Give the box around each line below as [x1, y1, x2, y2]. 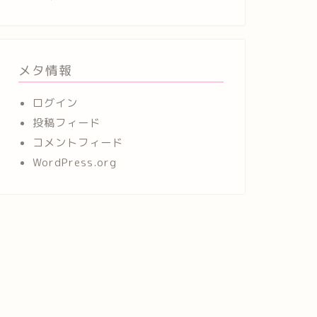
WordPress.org [32, 155, 117, 171]
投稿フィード [32, 115, 100, 131]
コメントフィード [32, 135, 123, 151]
